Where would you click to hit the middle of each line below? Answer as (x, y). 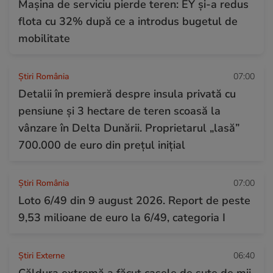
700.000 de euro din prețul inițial (102, 145)
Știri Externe (41, 255)
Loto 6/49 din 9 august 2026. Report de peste (134, 200)
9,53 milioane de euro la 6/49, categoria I (122, 217)
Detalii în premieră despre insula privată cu (127, 94)
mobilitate (44, 38)
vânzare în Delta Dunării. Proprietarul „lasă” (129, 128)
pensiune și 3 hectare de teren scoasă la (119, 111)
